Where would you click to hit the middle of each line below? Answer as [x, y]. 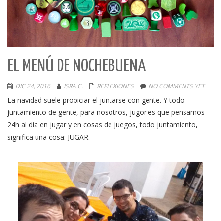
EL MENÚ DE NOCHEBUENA [76, 66]
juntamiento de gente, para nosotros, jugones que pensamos [106, 112]
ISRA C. [73, 86]
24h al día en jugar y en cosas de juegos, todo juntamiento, [103, 125]
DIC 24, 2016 [33, 86]
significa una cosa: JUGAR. [49, 137]
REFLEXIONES [115, 86]
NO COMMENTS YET [177, 86]
